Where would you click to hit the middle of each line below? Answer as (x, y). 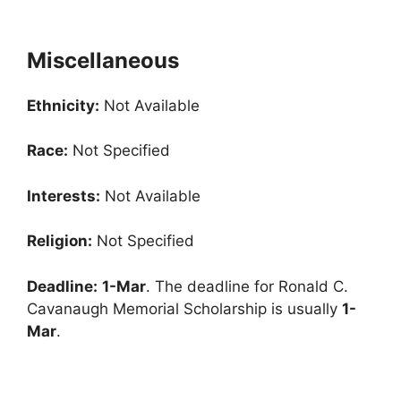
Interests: (64, 196)
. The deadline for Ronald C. (247, 286)
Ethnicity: (63, 105)
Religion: (60, 241)
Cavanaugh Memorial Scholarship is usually (184, 308)
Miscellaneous (103, 60)
